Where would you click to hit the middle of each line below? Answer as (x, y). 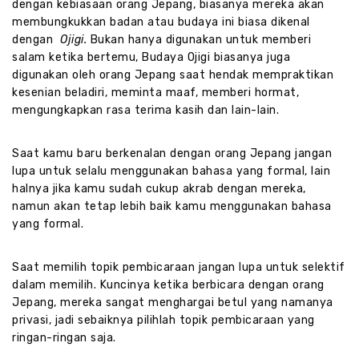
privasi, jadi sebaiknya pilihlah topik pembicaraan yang (163, 321)
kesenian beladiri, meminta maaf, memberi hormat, (155, 93)
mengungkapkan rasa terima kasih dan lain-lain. (145, 111)
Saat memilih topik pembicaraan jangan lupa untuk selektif (179, 268)
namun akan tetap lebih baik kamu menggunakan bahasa (172, 207)
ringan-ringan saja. (64, 338)
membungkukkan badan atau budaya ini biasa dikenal (161, 22)
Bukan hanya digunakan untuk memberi (199, 40)
